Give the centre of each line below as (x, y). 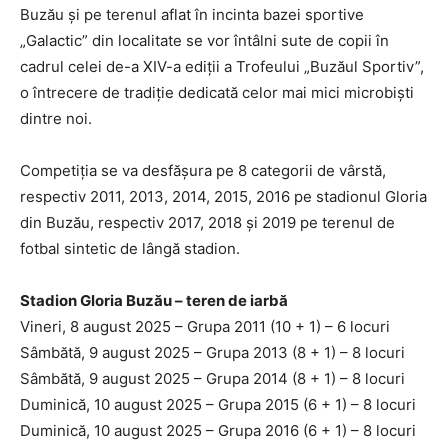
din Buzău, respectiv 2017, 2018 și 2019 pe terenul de (207, 222)
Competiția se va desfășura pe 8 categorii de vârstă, (203, 170)
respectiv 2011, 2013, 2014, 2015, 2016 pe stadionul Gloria (223, 196)
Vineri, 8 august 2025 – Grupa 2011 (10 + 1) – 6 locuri (205, 326)
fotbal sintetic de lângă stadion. (130, 248)
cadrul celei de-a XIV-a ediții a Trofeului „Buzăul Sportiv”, (222, 66)
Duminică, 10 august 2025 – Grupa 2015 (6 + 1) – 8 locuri (218, 404)
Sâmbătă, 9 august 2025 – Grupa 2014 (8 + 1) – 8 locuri (212, 378)
